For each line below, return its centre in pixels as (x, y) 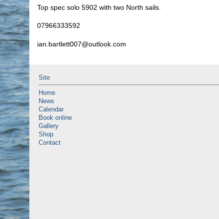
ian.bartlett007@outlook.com (82, 44)
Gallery (49, 126)
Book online (55, 118)
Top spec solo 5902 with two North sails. (99, 7)
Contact (50, 143)
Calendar (51, 110)
